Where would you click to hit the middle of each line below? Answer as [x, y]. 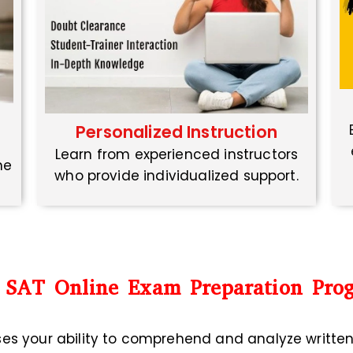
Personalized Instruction [176, 132]
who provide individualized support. [176, 176]
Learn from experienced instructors [176, 155]
